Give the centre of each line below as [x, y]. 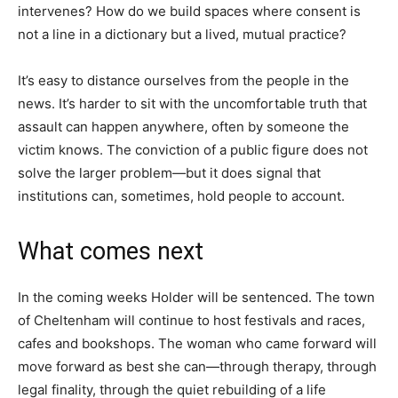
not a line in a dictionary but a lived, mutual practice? [182, 34]
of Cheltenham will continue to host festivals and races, [191, 320]
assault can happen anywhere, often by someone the [183, 126]
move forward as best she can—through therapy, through [197, 366]
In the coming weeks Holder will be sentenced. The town [196, 297]
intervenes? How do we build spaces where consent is [189, 11]
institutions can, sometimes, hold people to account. [181, 195]
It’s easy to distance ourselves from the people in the [183, 80]
